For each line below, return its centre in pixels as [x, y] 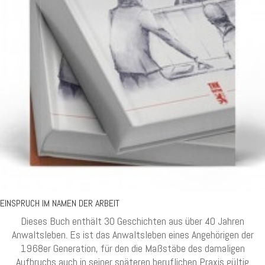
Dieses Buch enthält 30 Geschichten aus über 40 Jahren [132, 221]
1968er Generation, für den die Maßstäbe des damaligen [132, 248]
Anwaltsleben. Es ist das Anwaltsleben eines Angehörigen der [132, 234]
